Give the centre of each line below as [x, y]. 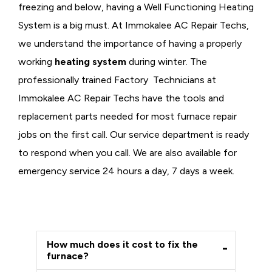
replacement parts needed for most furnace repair [127, 117]
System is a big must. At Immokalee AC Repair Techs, [134, 25]
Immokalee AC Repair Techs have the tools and [121, 98]
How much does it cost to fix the [122, 245]
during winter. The [167, 62]
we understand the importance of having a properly [130, 44]
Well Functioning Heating [199, 7]
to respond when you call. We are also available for [127, 153]
